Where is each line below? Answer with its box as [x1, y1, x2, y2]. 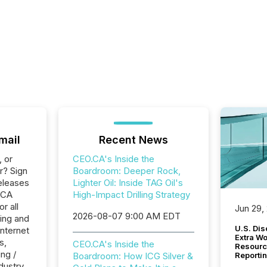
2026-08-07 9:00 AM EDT [72, 210, 181, 222]
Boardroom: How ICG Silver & [72, 250, 193, 262]
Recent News [98, 133, 168, 146]
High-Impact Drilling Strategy [72, 189, 190, 200]
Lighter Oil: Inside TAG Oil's [72, 177, 183, 188]
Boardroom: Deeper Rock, [72, 165, 181, 176]
